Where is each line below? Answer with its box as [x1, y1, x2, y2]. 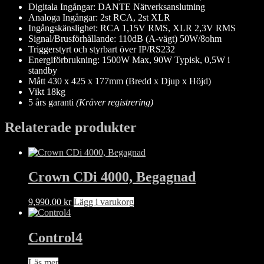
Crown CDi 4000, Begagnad [28, 169, 196, 185]
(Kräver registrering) [76, 97, 153, 107]
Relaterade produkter [5, 119, 137, 135]
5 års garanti [28, 97, 76, 107]
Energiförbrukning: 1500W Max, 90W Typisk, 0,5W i [28, 54, 230, 65]
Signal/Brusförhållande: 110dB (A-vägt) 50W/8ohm [28, 33, 222, 44]
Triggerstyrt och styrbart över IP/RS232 [28, 44, 175, 54]
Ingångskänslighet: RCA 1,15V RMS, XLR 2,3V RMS [28, 22, 236, 33]
